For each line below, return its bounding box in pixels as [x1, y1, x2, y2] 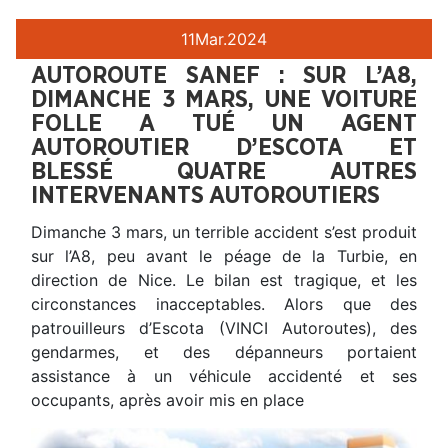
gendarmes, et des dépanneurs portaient [31, 341, 417, 362]
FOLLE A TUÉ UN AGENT [31, 111, 417, 136]
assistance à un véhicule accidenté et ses [31, 365, 417, 386]
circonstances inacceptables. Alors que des [31, 293, 417, 314]
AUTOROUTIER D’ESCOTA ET [31, 135, 417, 160]
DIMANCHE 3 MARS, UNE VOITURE [31, 87, 417, 112]
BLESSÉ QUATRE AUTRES [31, 159, 417, 184]
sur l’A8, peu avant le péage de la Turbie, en [31, 245, 417, 266]
